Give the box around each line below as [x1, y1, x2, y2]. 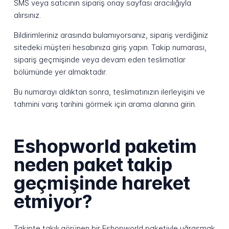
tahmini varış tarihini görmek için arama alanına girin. [13, 99, 196, 109]
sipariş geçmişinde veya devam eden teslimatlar [13, 54, 186, 64]
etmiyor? [13, 190, 93, 213]
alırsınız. [13, 10, 41, 20]
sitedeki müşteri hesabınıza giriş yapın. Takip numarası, [13, 42, 207, 52]
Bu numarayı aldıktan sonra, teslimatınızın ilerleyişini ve [13, 87, 205, 97]
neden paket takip [13, 153, 172, 176]
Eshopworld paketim [13, 135, 197, 158]
